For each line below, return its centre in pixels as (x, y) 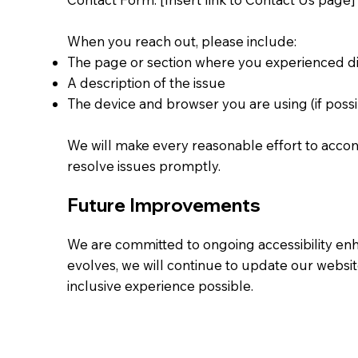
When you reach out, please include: (182, 41)
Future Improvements (164, 205)
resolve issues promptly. (144, 165)
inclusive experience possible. (160, 285)
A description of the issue (146, 82)
